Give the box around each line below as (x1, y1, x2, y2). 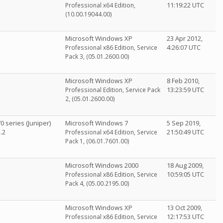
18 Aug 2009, (167, 161, 204, 170)
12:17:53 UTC (167, 212, 204, 221)
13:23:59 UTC (167, 85, 204, 94)
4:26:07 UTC (167, 43, 201, 52)
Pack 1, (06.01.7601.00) (65, 137, 129, 145)
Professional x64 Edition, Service (65, 128, 157, 136)
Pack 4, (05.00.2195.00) (65, 179, 129, 188)
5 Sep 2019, (167, 118, 201, 127)
